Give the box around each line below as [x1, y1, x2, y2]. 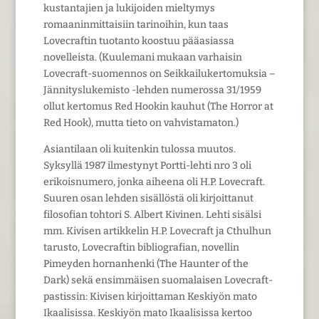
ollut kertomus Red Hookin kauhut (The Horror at [43, 100, 273, 113]
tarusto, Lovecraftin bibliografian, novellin [43, 241, 239, 253]
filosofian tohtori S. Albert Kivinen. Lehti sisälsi [43, 208, 261, 221]
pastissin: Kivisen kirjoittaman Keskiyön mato [43, 290, 257, 303]
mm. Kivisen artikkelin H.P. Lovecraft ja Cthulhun [43, 224, 271, 237]
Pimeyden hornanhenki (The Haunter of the [43, 257, 249, 270]
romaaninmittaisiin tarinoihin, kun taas [43, 18, 229, 31]
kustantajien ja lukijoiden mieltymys [43, 1, 215, 14]
